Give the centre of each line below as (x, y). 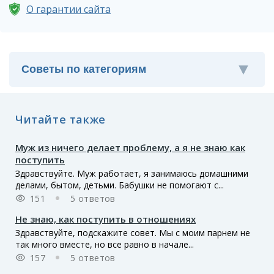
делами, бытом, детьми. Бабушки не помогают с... (120, 185)
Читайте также (61, 119)
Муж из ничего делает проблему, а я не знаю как (130, 147)
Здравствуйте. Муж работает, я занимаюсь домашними (132, 173)
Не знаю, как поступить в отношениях (106, 219)
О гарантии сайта (68, 9)
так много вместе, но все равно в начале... (105, 244)
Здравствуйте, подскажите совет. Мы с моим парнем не (133, 232)
